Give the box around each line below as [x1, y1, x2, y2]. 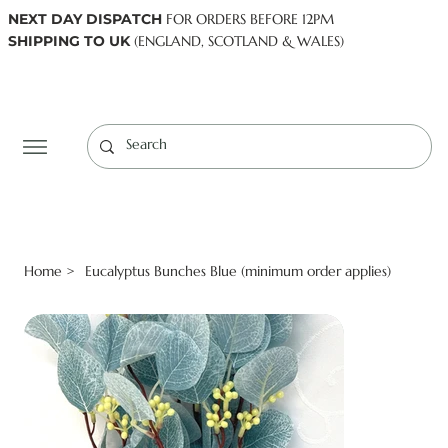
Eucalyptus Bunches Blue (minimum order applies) [84, 261, 391, 280]
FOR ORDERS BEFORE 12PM [162, 10, 334, 28]
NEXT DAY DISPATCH [8, 10, 162, 28]
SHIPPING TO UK [8, 32, 130, 50]
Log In [314, 71, 353, 89]
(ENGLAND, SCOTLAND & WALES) [130, 32, 344, 50]
